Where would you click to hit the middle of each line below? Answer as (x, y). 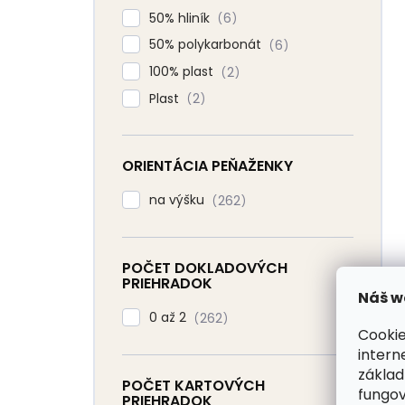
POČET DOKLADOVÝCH (205, 268)
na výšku (179, 200)
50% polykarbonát (207, 45)
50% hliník (181, 18)
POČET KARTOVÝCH (193, 385)
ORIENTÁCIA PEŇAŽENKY (207, 166)
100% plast (183, 71)
